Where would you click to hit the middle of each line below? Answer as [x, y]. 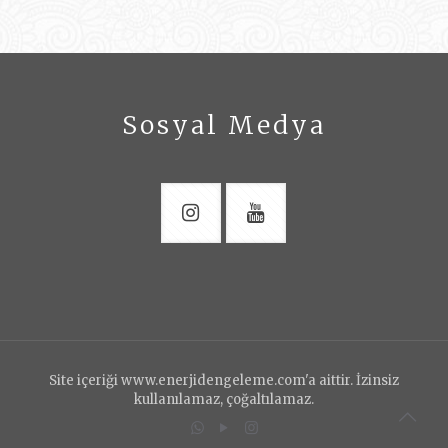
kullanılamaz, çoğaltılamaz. [224, 399]
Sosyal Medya [224, 125]
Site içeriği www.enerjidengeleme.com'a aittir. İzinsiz [224, 380]
